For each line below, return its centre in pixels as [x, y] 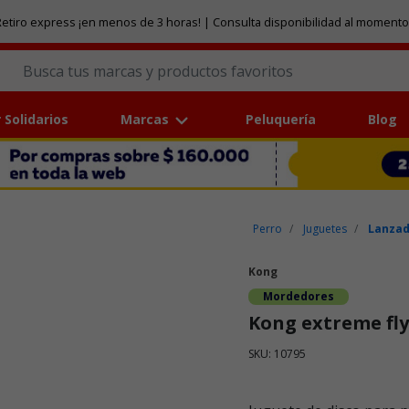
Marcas [144, 120]
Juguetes [325, 229]
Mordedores [299, 297]
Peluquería [281, 120]
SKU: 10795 [277, 354]
